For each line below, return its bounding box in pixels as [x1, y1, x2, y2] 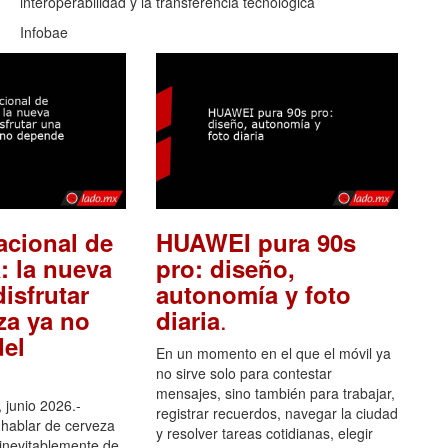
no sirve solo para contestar [155, 362, 332, 383]
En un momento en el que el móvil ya [155, 342, 391, 363]
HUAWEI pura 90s [155, 224, 356, 259]
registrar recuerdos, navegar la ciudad [155, 402, 398, 423]
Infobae [20, 22, 68, 43]
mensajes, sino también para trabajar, [155, 382, 395, 403]
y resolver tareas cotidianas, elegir [155, 422, 373, 443]
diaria [155, 302, 220, 337]
